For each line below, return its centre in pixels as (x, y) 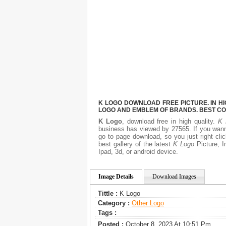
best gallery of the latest (136, 144)
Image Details (116, 177)
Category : (114, 203)
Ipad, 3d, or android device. (138, 152)
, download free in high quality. (170, 122)
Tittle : (108, 194)
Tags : (107, 213)
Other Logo (148, 203)
